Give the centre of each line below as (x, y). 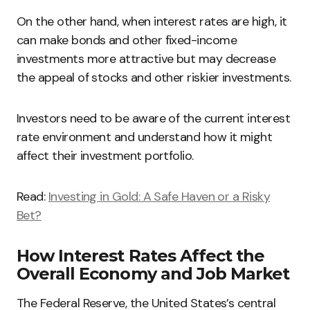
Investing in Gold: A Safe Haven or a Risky (159, 197)
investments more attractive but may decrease (146, 59)
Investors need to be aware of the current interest (153, 118)
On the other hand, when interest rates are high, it (152, 21)
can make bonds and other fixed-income (127, 40)
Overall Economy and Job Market (153, 274)
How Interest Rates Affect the (141, 256)
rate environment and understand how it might (145, 137)
